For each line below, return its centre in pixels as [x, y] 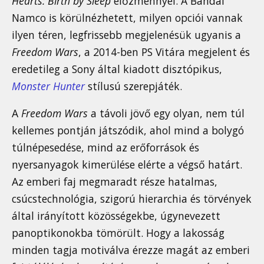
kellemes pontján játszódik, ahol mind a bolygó [128, 131]
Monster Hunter [48, 86]
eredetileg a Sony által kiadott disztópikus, [117, 69]
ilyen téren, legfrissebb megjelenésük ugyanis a [126, 34]
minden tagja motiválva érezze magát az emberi [131, 250]
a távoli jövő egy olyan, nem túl [166, 113]
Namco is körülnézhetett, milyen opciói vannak [127, 17]
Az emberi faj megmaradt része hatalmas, [115, 182]
